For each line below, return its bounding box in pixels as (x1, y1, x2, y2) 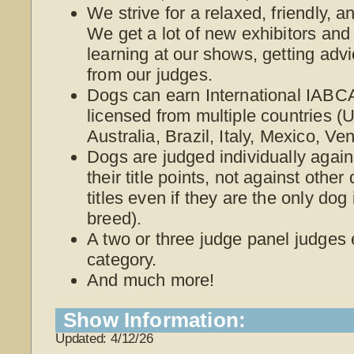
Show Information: (63, 308, 247, 333)
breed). (87, 208, 142, 228)
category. (87, 249, 157, 269)
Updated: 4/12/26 (55, 331, 153, 347)
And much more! (87, 269, 215, 290)
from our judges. (87, 64, 213, 85)
